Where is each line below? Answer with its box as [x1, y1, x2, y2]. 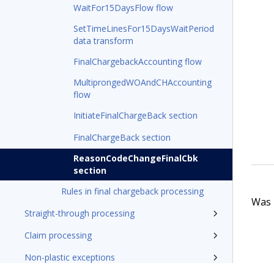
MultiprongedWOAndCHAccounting [73, 76, 212, 88]
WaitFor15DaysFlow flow [73, 2, 173, 13]
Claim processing [24, 229, 92, 241]
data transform [73, 35, 133, 46]
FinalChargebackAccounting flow [73, 56, 202, 67]
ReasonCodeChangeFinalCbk [73, 152, 198, 164]
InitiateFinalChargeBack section [73, 109, 198, 121]
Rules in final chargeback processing [61, 185, 204, 197]
